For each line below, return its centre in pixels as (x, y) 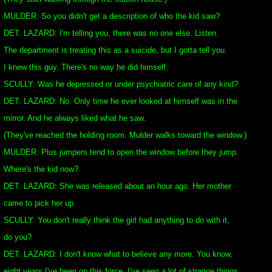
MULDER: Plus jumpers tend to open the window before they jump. (121, 152)
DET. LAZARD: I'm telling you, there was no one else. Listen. (111, 33)
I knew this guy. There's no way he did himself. (86, 67)
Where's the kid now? (41, 169)
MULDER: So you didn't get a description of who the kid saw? (112, 16)
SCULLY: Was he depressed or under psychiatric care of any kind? (121, 84)
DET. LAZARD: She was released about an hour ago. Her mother (117, 186)
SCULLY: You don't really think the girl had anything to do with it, (117, 220)
